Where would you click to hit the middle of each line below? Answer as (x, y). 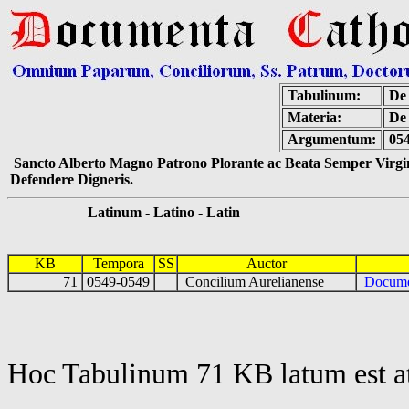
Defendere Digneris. (72, 179)
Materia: (314, 117)
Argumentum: (331, 139)
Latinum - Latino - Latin (124, 212)
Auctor (267, 263)
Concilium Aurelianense (255, 282)
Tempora (118, 263)
